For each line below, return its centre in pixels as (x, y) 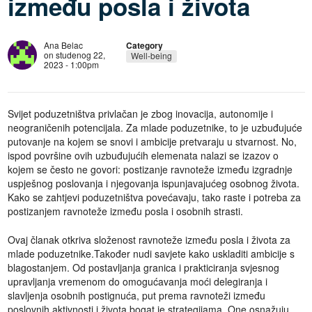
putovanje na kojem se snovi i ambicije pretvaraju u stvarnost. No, (152, 141)
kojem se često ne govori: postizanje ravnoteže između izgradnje (150, 169)
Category (144, 45)
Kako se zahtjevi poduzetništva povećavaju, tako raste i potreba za (154, 197)
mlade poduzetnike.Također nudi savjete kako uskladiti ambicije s (151, 253)
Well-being (151, 56)
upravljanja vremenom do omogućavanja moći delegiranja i (137, 281)
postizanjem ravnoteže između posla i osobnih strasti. (125, 211)
